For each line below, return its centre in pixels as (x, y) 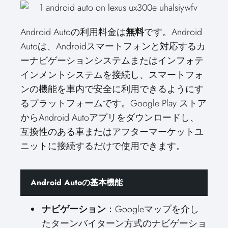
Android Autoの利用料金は (73, 32)
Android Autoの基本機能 (77, 182)
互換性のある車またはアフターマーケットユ (112, 132)
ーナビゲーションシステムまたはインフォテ (112, 61)
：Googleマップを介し (152, 209)
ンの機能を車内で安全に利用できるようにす (112, 89)
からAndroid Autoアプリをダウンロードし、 (110, 118)
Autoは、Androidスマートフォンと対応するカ (113, 46)
